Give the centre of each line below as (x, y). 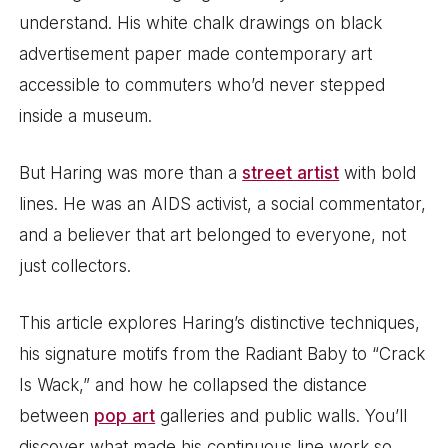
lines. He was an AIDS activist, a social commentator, (223, 203)
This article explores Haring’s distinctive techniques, (220, 322)
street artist (291, 172)
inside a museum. (86, 116)
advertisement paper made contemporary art (196, 54)
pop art (125, 415)
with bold (378, 172)
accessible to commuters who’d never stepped (202, 85)
